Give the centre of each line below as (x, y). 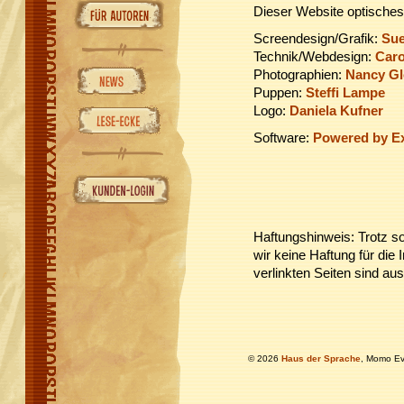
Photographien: (299, 74)
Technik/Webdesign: (314, 56)
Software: (283, 138)
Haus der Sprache (321, 358)
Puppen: (280, 92)
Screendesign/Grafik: (317, 38)
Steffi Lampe (345, 92)
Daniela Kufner (336, 110)
